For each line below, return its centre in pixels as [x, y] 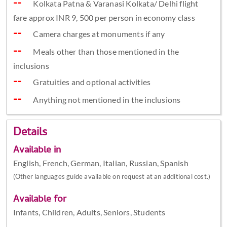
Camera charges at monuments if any [98, 34]
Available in [37, 150]
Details [30, 133]
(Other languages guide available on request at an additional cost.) [112, 176]
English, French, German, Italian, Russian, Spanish [101, 163]
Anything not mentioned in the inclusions [106, 100]
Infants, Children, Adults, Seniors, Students [89, 212]
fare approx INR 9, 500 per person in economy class [104, 18]
